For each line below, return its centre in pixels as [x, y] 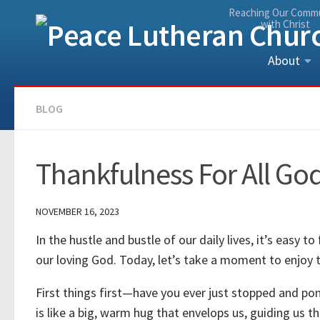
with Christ [285, 24]
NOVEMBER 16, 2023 [77, 211]
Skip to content [59, 21]
